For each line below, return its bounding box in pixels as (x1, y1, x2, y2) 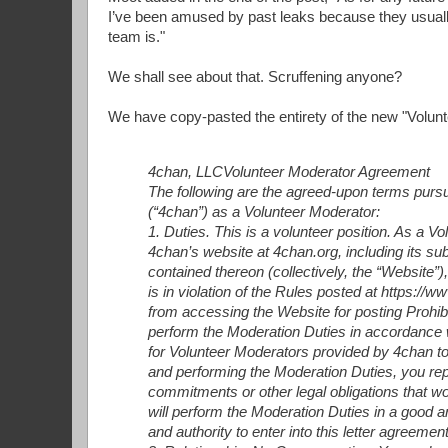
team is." (108, 29, 165, 46)
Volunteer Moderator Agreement (223, 164, 430, 181)
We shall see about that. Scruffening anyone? (108, 69, 402, 86)
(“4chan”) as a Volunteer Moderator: (148, 204, 380, 221)
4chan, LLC (148, 164, 223, 181)
